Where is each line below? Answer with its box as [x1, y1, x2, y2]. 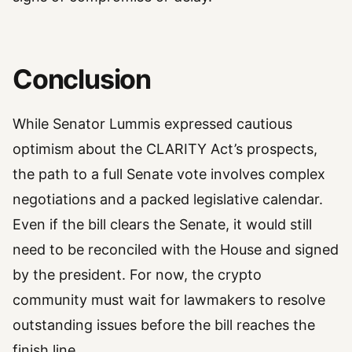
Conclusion [13, 63, 152, 96]
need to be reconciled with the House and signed [13, 240, 339, 258]
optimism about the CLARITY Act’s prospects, [13, 140, 317, 157]
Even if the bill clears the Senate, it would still [13, 215, 312, 233]
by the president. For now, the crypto [13, 266, 262, 283]
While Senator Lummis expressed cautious [13, 115, 292, 132]
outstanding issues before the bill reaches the [13, 316, 315, 333]
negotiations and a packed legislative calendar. [13, 190, 323, 207]
